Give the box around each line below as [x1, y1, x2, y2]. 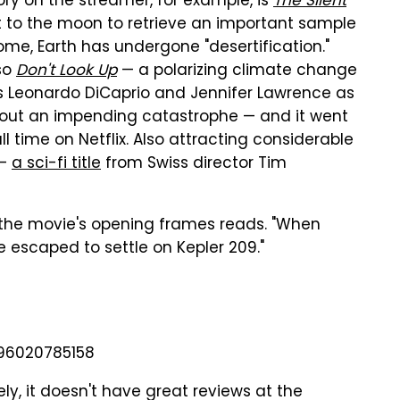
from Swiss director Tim [101, 152, 287, 177]
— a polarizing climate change [117, 59, 357, 84]
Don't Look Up [16, 59, 117, 84]
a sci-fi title [12, 152, 101, 177]
